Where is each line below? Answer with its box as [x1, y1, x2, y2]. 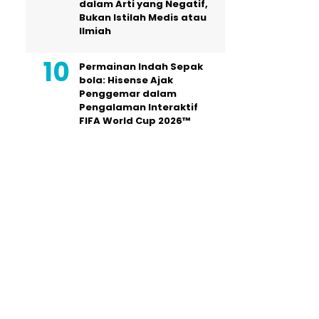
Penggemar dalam [79, 87, 177, 100]
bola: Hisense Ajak [79, 73, 173, 87]
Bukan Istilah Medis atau [79, 11, 206, 24]
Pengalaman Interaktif [79, 100, 198, 114]
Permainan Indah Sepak [79, 60, 203, 73]
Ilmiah [79, 24, 111, 38]
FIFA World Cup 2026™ [79, 114, 190, 127]
